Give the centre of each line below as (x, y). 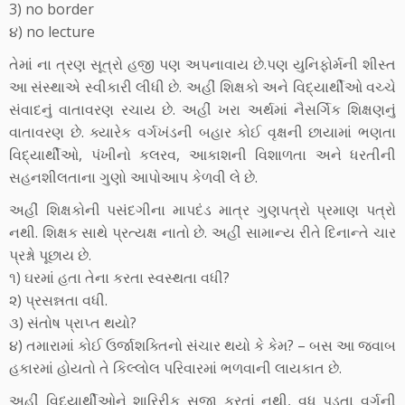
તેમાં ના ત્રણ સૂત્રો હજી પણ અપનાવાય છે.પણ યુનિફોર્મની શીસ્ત (202, 64)
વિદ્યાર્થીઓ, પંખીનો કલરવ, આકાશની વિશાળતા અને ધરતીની (202, 155)
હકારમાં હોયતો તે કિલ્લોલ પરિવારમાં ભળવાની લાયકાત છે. (175, 368)
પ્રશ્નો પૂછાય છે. (50, 255)
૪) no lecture (52, 32)
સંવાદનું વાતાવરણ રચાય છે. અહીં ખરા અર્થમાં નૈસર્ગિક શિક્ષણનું (202, 109)
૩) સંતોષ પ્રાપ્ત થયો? (73, 323)
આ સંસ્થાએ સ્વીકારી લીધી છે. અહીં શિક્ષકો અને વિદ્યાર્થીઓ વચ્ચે (202, 87)
